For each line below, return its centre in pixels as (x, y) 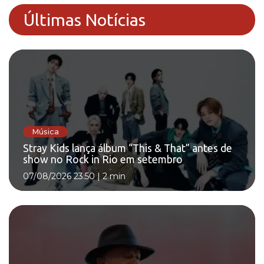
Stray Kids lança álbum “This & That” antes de (128, 148)
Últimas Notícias (85, 19)
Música (45, 131)
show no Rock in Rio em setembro (103, 160)
